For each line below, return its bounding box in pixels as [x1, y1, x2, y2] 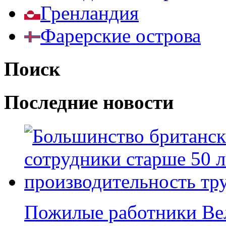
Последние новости [4, 91, 174, 114]
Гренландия [40, 2, 139, 24]
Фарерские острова [40, 24, 201, 46]
